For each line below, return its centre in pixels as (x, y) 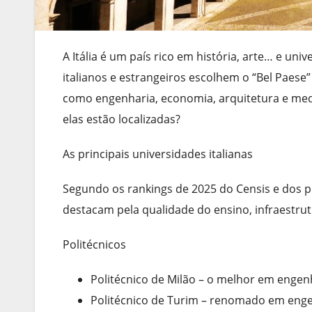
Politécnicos (94, 244)
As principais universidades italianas (158, 154)
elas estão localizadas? (122, 119)
